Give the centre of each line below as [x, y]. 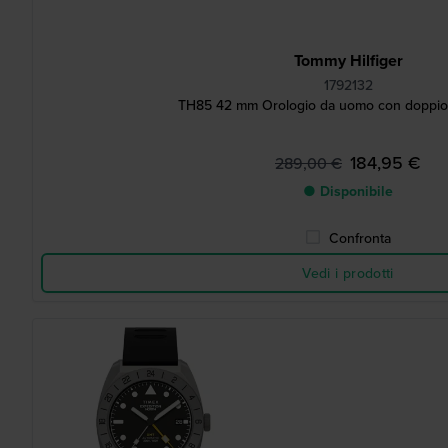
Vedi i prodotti [348, 273]
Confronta [360, 238]
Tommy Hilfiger [348, 60]
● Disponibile [348, 191]
